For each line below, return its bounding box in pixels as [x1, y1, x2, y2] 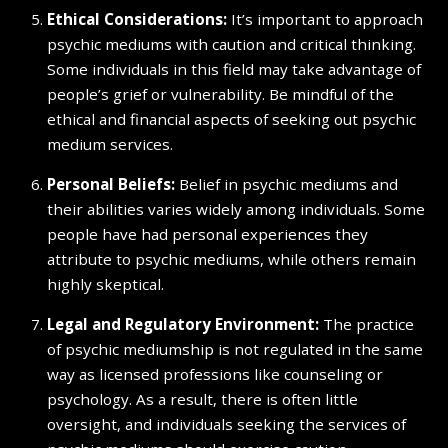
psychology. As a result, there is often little [46, 389, 358, 410]
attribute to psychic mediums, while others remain [46, 249, 416, 269]
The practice [318, 314, 414, 335]
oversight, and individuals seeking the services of [46, 414, 406, 435]
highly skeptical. [46, 274, 164, 294]
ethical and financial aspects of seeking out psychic [46, 108, 416, 129]
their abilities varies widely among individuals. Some [46, 199, 425, 219]
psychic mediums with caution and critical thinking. [46, 33, 416, 54]
